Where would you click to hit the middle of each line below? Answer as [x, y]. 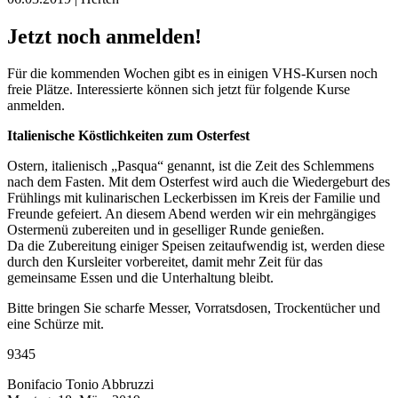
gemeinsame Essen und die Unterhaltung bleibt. [140, 278]
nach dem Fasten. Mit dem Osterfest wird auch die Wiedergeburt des [199, 182]
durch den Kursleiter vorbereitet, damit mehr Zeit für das [165, 262]
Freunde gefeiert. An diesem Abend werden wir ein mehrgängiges [191, 214]
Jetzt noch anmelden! [104, 36]
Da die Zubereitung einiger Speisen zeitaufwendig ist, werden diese [196, 246]
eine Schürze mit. [56, 324]
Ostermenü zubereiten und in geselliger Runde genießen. [166, 230]
